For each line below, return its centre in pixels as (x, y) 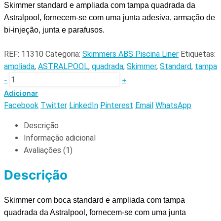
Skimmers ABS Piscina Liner (130, 54)
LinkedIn (84, 105)
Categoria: (64, 54)
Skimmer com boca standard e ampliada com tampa (94, 200)
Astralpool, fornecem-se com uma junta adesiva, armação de (110, 17)
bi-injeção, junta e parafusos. (55, 30)
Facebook (21, 105)
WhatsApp (173, 105)
